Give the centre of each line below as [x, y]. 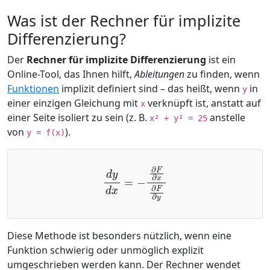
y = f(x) [46, 133]
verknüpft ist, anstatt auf [203, 103]
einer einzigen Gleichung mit [74, 103]
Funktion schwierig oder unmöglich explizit [105, 250]
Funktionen [33, 89]
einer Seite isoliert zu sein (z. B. [78, 118]
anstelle [226, 118]
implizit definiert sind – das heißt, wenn [151, 89]
